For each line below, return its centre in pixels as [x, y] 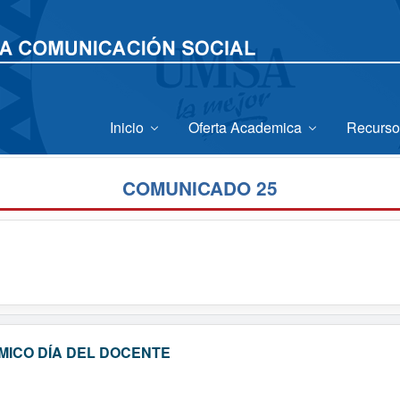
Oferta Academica [247, 127]
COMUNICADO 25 [200, 188]
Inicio [129, 127]
